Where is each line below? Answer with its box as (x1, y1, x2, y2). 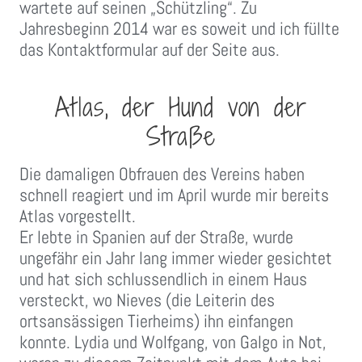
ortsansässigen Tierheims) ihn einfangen (19, 309, 293, 333)
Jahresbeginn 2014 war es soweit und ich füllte (19, 17, 339, 40)
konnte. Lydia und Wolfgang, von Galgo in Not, (19, 330, 326, 354)
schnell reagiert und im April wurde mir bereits (19, 183, 329, 207)
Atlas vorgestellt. (19, 204, 136, 228)
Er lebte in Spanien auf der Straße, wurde (19, 225, 293, 249)
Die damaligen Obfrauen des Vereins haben (19, 162, 305, 186)
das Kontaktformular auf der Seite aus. (19, 38, 280, 61)
